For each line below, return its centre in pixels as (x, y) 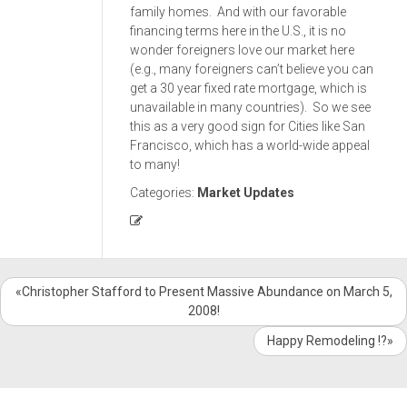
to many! (155, 164)
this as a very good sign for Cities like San (248, 126)
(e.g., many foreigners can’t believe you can (252, 69)
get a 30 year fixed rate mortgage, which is (248, 88)
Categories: (164, 193)
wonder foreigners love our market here (242, 50)
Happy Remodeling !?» (330, 341)
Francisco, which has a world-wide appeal (250, 145)
